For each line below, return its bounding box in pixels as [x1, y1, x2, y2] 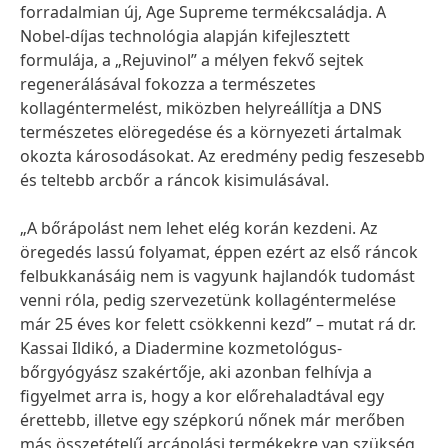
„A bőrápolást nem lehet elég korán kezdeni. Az [20, 217, 378, 239]
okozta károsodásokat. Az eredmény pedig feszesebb [20, 145, 425, 167]
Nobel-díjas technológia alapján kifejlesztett [20, 25, 350, 47]
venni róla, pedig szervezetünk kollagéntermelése [20, 289, 396, 311]
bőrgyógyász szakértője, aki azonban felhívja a [20, 361, 372, 383]
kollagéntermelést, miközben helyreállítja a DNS [20, 97, 382, 119]
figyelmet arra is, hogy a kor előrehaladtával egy [20, 385, 384, 407]
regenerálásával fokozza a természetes [20, 73, 316, 95]
